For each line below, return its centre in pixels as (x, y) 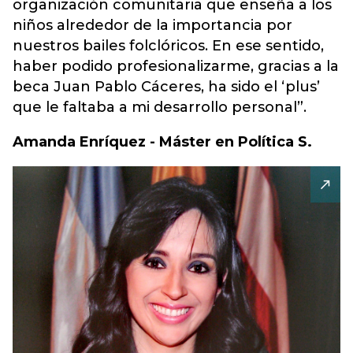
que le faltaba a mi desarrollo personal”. (160, 107)
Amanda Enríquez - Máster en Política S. (162, 142)
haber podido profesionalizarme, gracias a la (176, 66)
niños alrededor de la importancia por (152, 25)
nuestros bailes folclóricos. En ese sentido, (168, 46)
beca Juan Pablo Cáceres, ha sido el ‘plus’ (166, 87)
